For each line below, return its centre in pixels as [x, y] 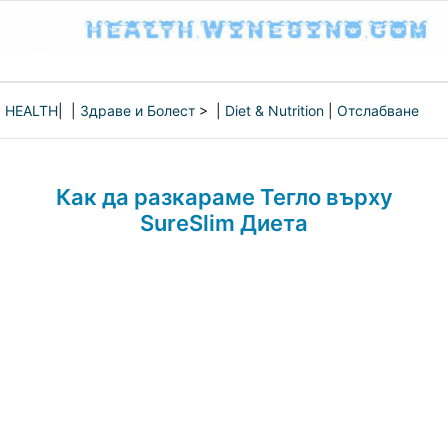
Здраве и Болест [137, 110]
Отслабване [378, 110]
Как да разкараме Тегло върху [224, 197]
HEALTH [31, 110]
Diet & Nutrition [274, 110]
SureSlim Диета [224, 223]
